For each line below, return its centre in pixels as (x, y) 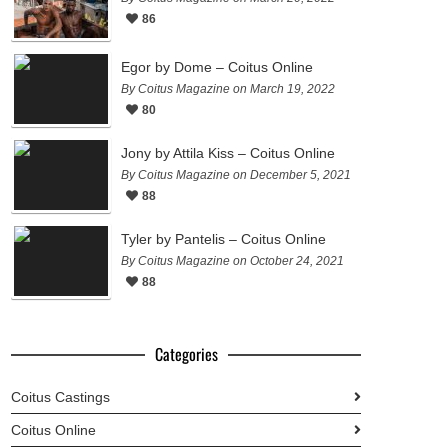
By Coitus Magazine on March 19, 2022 (228, 89)
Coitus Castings (60, 397)
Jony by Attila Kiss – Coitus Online (228, 153)
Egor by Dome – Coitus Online (217, 67)
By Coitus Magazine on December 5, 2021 (236, 175)
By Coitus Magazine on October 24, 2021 (232, 261)
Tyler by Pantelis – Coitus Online (223, 239)
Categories (186, 354)
